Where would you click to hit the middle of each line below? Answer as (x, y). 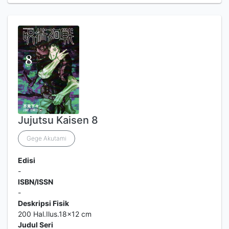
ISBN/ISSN (36, 182)
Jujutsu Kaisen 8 (58, 120)
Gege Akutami (47, 138)
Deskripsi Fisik (43, 203)
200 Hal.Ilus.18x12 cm (55, 214)
